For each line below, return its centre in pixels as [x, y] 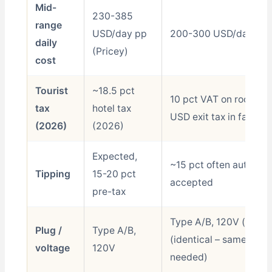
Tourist [51, 91]
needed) [189, 257]
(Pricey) [110, 52]
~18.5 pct [113, 91]
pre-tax [109, 192]
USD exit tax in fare [213, 117]
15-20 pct [114, 174]
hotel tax [111, 109]
